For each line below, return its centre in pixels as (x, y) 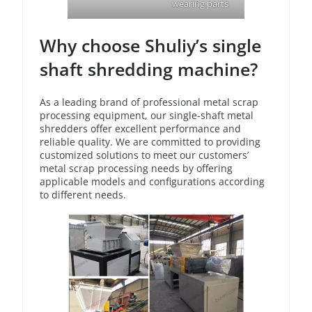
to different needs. (83, 195)
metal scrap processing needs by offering (136, 169)
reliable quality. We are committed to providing (150, 142)
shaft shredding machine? (149, 69)
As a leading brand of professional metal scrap (149, 102)
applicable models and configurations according (152, 182)
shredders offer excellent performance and (140, 129)
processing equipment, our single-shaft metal (147, 116)
